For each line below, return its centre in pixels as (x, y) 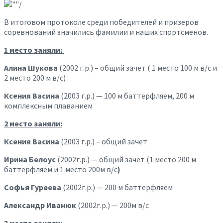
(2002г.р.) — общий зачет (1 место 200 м (127, 159)
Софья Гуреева (33, 187)
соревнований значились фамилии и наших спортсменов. (106, 32)
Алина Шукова (32, 67)
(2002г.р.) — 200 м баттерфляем (118, 187)
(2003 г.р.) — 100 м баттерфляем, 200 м (127, 95)
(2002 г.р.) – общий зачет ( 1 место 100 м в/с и (138, 67)
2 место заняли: (33, 123)
